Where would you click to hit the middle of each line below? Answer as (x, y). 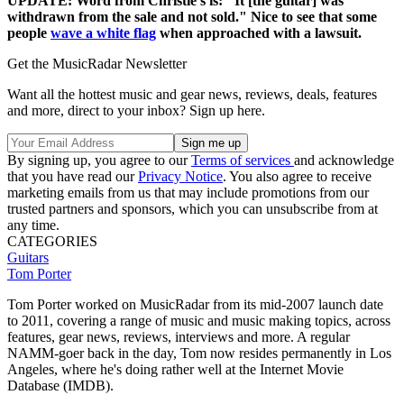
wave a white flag (103, 33)
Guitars (28, 258)
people (29, 33)
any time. (33, 225)
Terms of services (243, 161)
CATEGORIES (52, 242)
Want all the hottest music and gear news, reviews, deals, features (192, 95)
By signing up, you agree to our (99, 161)
